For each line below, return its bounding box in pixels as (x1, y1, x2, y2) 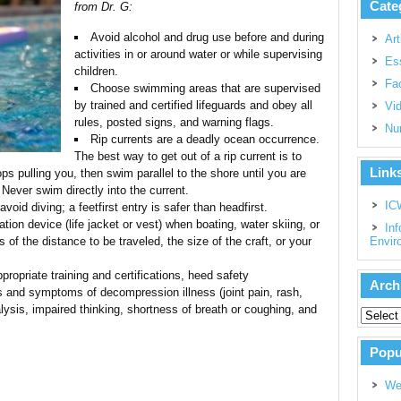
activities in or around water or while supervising (74, 47, 322, 61)
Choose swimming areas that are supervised (90, 81, 320, 95)
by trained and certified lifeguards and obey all (74, 98, 312, 112)
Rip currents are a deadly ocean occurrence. (90, 132, 320, 146)
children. (74, 64, 118, 78)
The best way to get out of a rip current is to (74, 149, 302, 163)
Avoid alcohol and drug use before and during (90, 30, 324, 44)
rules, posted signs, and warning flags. (74, 115, 274, 129)
